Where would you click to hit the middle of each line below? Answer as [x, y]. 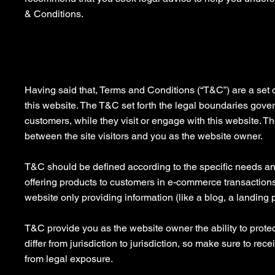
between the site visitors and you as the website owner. [145, 136]
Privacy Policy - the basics [131, 58]
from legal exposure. [69, 258]
